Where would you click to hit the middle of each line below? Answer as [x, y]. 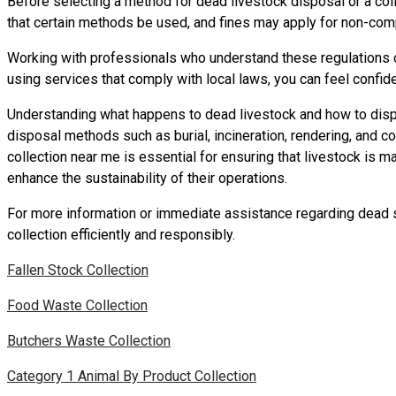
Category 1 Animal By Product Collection [132, 376]
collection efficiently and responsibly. [121, 234]
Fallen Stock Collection [78, 270]
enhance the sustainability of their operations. [147, 178]
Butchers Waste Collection [89, 340]
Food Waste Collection [77, 305]
